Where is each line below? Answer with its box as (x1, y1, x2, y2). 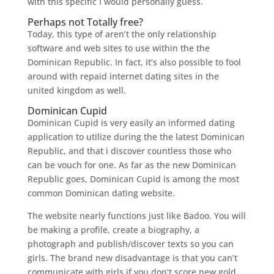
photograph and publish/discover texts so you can (27, 238, 234, 250)
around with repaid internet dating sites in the (27, 70, 219, 82)
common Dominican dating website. (27, 187, 175, 199)
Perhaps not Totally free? (27, 15, 143, 29)
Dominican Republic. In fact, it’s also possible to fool (27, 56, 241, 68)
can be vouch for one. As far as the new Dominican (27, 159, 236, 171)
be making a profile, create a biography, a (27, 224, 199, 235)
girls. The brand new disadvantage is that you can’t (27, 252, 237, 264)
